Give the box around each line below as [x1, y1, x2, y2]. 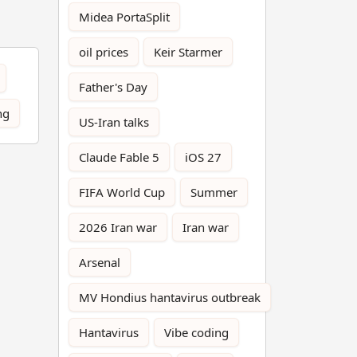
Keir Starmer [154, 44, 222, 60]
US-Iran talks [79, 114, 149, 130]
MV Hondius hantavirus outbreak [79, 289, 261, 305]
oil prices [79, 44, 128, 60]
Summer [190, 184, 237, 200]
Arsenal [79, 254, 120, 270]
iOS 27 [185, 149, 222, 165]
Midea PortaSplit [79, 9, 170, 25]
